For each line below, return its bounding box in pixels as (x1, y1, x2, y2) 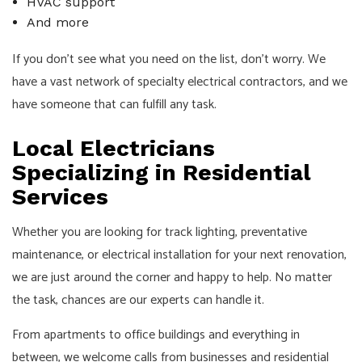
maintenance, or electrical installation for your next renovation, (12, 244, 347, 267)
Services (12, 183, 108, 211)
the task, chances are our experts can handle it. (12, 289, 264, 312)
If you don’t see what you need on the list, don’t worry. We (12, 48, 326, 71)
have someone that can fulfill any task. (12, 94, 217, 116)
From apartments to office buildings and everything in (12, 324, 300, 347)
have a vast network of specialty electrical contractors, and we (12, 71, 347, 94)
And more (26, 15, 89, 31)
